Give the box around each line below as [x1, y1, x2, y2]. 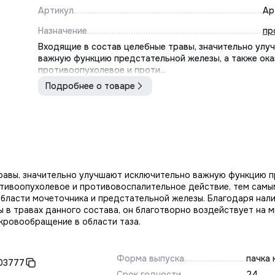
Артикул [38, 5, 74, 16]
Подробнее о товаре [45, 80, 135, 91]
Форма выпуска [116, 253, 184, 264]
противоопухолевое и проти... [38, 64, 166, 76]
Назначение [38, 25, 87, 36]
